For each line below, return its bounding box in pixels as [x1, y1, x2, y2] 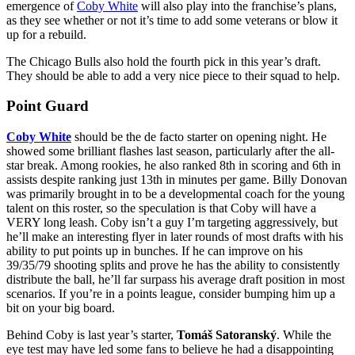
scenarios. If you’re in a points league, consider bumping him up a [6, 287, 335, 301]
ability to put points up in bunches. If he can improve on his [6, 244, 303, 258]
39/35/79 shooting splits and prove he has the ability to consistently [6, 258, 340, 273]
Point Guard [6, 97, 89, 115]
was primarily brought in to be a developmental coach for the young [6, 187, 345, 201]
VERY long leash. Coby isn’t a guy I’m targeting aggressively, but [6, 216, 338, 230]
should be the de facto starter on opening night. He [71, 130, 326, 144]
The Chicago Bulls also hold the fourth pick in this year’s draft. [6, 54, 321, 68]
